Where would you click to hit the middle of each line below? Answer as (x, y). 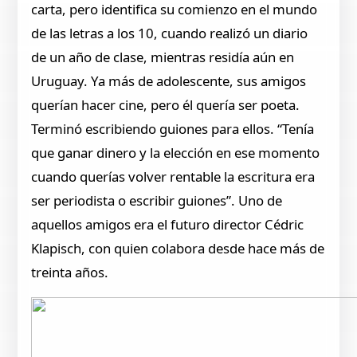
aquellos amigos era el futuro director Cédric (168, 224)
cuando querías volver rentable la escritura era (173, 176)
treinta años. (70, 272)
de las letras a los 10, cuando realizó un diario (170, 33)
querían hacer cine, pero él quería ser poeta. (166, 104)
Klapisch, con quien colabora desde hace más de (178, 248)
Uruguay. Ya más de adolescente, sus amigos (169, 80)
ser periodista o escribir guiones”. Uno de (157, 200)
